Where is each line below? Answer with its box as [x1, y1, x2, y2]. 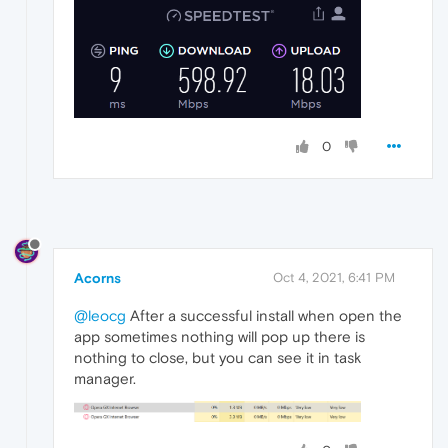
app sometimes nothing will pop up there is [74, 328, 365, 346]
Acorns [74, 270, 121, 287]
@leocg [74, 307, 126, 325]
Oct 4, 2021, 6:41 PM [273, 270, 395, 286]
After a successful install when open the [126, 307, 402, 325]
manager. [74, 370, 136, 388]
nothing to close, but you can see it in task [74, 349, 361, 367]
